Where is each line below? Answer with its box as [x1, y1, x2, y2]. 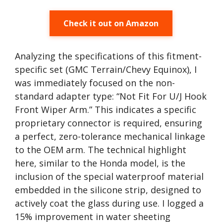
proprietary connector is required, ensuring [15, 117, 202, 129]
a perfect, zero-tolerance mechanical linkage [15, 130, 205, 142]
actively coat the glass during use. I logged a [15, 197, 204, 209]
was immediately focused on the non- [15, 77, 175, 89]
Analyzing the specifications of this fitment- [15, 50, 202, 62]
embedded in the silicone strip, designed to [15, 184, 201, 196]
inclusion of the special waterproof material [15, 170, 204, 182]
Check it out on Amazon [63, 18, 159, 29]
